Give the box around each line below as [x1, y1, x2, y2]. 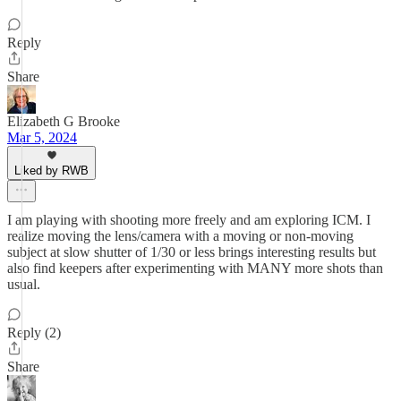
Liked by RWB [14, 164, 89, 177]
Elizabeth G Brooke [7, 114, 120, 129]
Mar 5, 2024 [7, 130, 77, 145]
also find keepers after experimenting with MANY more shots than [7, 260, 383, 276]
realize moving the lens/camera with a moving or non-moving [7, 228, 354, 243]
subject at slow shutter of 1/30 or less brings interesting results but [7, 244, 376, 260]
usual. [7, 277, 40, 292]
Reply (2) [7, 325, 61, 340]
